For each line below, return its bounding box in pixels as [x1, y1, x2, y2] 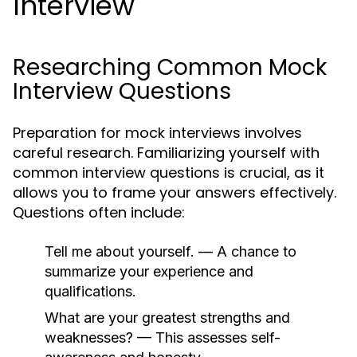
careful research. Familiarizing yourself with [13, 143, 320, 163]
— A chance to [194, 243, 296, 260]
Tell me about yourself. [45, 243, 194, 260]
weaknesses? [45, 329, 133, 346]
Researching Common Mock [13, 52, 327, 83]
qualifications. [45, 283, 136, 300]
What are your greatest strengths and [45, 309, 290, 326]
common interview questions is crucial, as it [13, 163, 324, 182]
